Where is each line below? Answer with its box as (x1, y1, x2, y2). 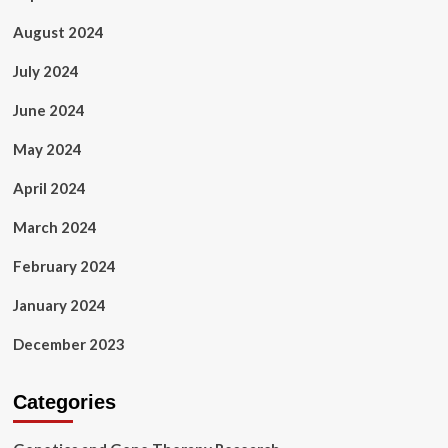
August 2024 (12, 23, 104, 41)
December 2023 (12, 335, 125, 353)
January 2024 (12, 296, 106, 314)
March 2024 (12, 218, 97, 236)
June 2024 (12, 101, 85, 119)
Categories (12, 391, 116, 413)
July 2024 (12, 62, 79, 80)
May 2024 (12, 140, 82, 158)
